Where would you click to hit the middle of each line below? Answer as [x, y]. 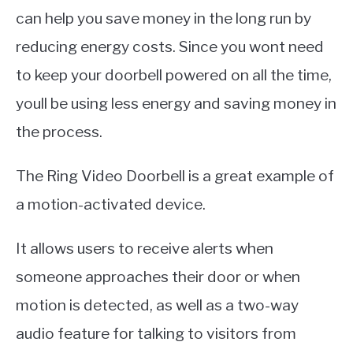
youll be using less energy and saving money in [176, 104]
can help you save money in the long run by [163, 19]
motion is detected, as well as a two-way [157, 305]
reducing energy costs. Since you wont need [170, 47]
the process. [59, 132]
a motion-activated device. [111, 204]
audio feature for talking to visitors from [156, 334]
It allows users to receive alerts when [145, 249]
